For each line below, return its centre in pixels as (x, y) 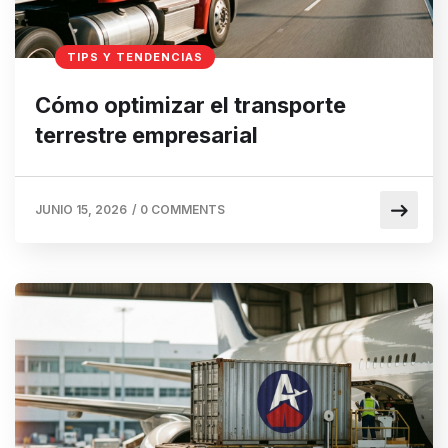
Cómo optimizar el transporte (190, 104)
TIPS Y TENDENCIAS (135, 56)
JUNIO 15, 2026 (81, 209)
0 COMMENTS (182, 209)
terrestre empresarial (146, 134)
